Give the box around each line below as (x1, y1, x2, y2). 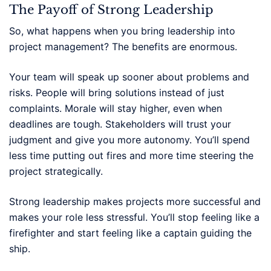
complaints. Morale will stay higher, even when (9, 102, 222, 114)
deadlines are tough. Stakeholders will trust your (9, 117, 231, 130)
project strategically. (9, 165, 103, 177)
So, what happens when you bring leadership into (9, 24, 235, 37)
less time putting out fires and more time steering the (9, 149, 253, 162)
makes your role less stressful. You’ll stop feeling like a (9, 211, 260, 223)
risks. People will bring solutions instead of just (9, 86, 224, 99)
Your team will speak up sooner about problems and (9, 70, 249, 83)
